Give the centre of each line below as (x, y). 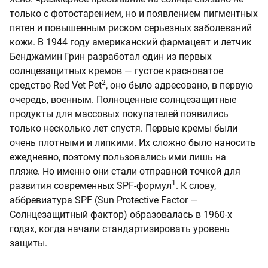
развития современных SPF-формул (91, 186)
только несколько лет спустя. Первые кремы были (124, 129)
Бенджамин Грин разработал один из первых (111, 57)
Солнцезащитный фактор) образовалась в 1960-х (121, 215)
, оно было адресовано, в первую (179, 86)
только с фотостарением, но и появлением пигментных (134, 14)
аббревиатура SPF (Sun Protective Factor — (104, 200)
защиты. (28, 243)
